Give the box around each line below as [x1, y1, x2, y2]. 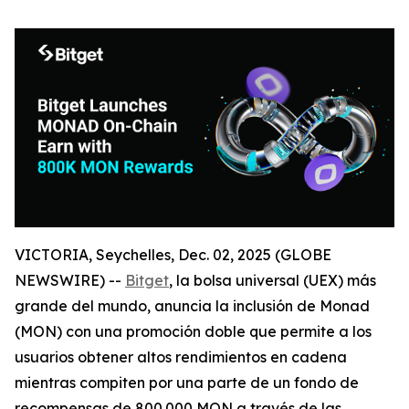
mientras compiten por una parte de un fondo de [15, 373, 359, 393]
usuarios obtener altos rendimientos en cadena [15, 348, 347, 367]
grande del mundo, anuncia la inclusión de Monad [15, 297, 370, 316]
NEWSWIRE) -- [15, 271, 125, 290]
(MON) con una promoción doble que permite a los [15, 322, 372, 341]
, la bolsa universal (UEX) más [169, 271, 376, 290]
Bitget [125, 271, 169, 290]
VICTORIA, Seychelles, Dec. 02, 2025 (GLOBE [15, 246, 331, 265]
